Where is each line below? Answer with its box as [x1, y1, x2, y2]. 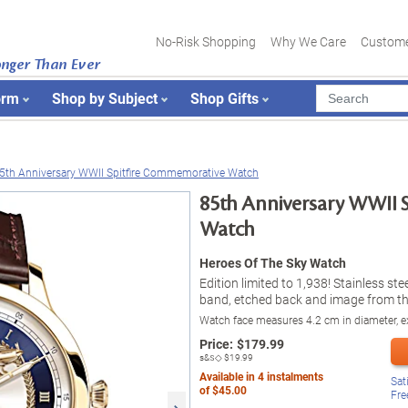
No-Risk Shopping [156, 33, 256, 50]
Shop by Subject [52, 88, 158, 107]
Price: [199, 335, 233, 352]
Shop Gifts [190, 88, 259, 107]
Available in [199, 369, 258, 383]
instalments [264, 369, 323, 383]
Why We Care [270, 33, 346, 50]
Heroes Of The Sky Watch [199, 254, 346, 271]
